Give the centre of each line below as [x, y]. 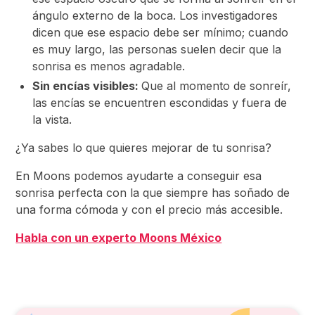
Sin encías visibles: [87, 86]
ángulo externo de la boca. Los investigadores [155, 15]
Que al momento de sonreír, [217, 86]
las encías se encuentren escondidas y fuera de [160, 103]
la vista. [52, 120]
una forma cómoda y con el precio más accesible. [149, 210]
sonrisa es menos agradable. [109, 66]
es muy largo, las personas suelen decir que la [157, 49]
